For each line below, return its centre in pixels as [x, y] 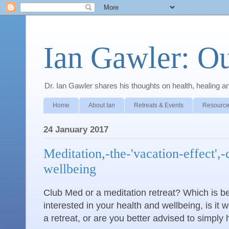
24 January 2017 [76, 129]
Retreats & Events [159, 105]
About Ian [102, 105]
